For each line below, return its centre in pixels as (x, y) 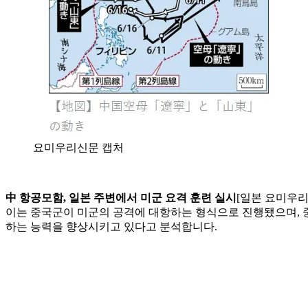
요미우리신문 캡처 (78, 147)
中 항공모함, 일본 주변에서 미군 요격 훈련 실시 (121, 197)
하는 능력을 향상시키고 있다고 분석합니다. (111, 226)
